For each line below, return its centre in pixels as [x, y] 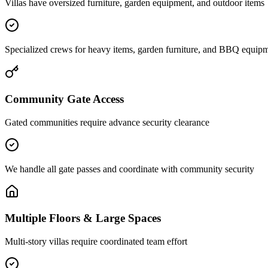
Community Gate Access [64, 99]
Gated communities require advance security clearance [107, 122]
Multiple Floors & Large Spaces [83, 218]
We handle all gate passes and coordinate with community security [130, 169]
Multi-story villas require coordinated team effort [96, 241]
